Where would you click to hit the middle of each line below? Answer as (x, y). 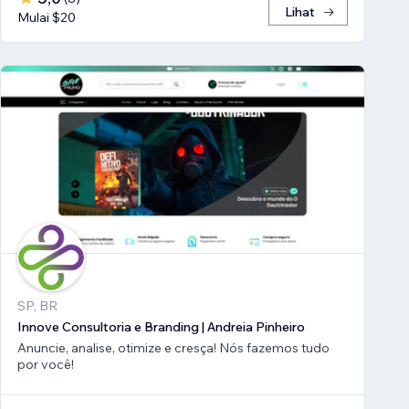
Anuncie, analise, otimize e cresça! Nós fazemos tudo (173, 347)
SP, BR (37, 305)
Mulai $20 (47, 18)
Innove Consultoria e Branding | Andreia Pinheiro (161, 326)
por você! (46, 364)
